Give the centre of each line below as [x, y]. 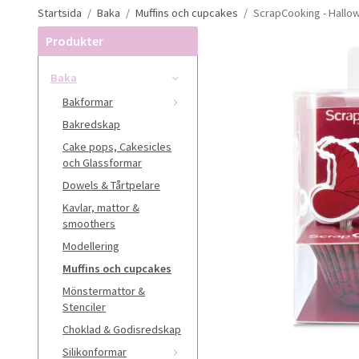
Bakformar [88, 101]
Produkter [75, 40]
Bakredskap [91, 124]
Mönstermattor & [104, 290]
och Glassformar [102, 162]
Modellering [91, 246]
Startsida [60, 12]
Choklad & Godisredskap [122, 329]
